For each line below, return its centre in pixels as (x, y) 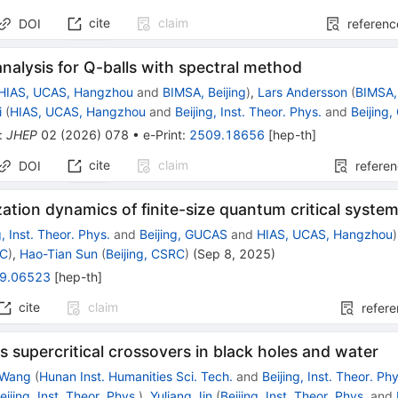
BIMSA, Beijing (205, 92)
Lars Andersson (303, 92)
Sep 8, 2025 (235, 254)
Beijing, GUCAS (184, 235)
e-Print (163, 135)
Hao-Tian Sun (59, 254)
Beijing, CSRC (146, 254)
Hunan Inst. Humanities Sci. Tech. (136, 377)
